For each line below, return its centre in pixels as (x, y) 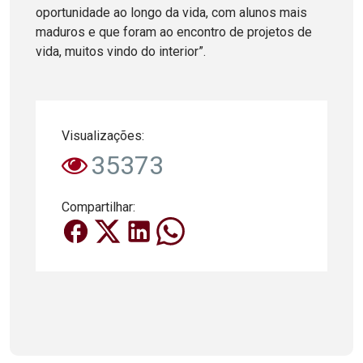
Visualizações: (103, 135)
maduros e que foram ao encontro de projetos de (174, 32)
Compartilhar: (98, 207)
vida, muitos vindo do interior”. (121, 51)
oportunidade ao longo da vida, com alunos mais (171, 12)
